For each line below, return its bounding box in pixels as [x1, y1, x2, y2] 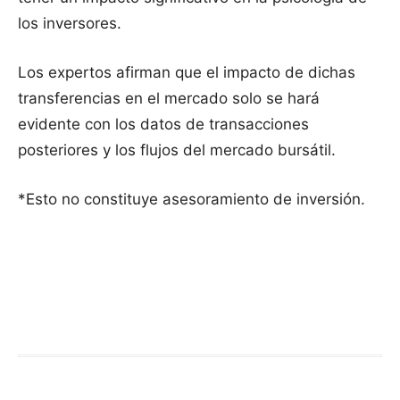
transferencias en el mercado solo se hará [18, 88, 320, 107]
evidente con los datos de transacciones [18, 114, 309, 133]
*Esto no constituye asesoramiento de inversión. [18, 189, 365, 208]
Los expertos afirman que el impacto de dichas [18, 62, 355, 81]
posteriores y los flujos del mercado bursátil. [18, 140, 336, 159]
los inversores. [18, 13, 121, 32]
